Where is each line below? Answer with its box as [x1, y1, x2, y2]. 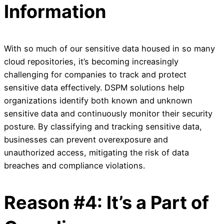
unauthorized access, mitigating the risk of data [4, 147, 189, 158]
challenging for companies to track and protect [4, 69, 186, 80]
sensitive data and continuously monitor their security [4, 108, 212, 119]
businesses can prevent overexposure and [4, 134, 168, 145]
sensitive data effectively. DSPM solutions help [4, 82, 184, 93]
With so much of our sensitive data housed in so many [4, 43, 215, 54]
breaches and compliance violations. [4, 160, 145, 171]
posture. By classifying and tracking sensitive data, [4, 121, 202, 132]
